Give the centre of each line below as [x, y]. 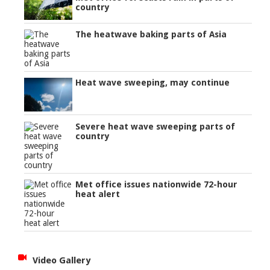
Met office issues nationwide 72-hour [157, 184]
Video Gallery [62, 260]
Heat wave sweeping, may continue [153, 83]
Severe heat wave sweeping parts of [155, 126]
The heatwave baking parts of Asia [151, 35]
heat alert [98, 194]
